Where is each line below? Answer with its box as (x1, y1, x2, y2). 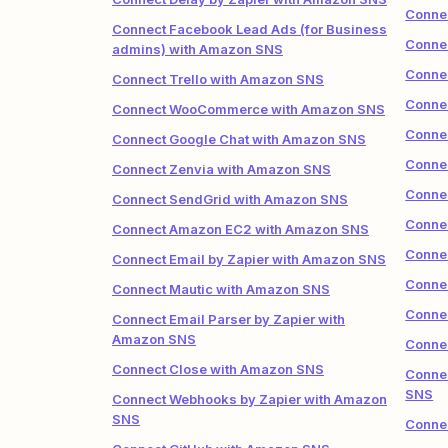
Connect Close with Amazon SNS (112, 361, 324, 377)
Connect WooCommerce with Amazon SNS (112, 101, 385, 117)
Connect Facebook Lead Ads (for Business (112, 21, 387, 37)
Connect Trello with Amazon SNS (112, 71, 324, 87)
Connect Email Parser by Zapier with (112, 311, 345, 327)
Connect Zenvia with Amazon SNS (112, 161, 331, 177)
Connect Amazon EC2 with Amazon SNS (112, 221, 369, 237)
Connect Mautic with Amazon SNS (112, 281, 330, 297)
